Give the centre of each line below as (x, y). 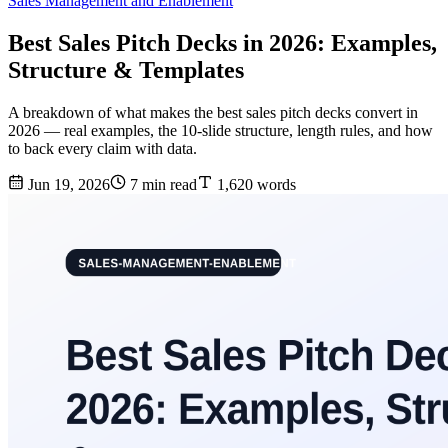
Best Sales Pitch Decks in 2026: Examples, (222, 43)
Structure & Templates (126, 70)
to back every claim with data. (102, 149)
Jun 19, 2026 (67, 185)
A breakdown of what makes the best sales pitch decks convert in (213, 113)
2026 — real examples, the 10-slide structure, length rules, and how (220, 131)
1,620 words (254, 185)
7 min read (161, 185)
